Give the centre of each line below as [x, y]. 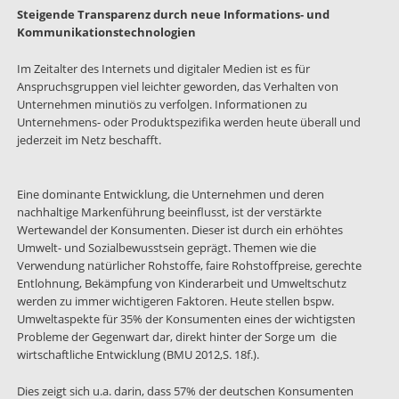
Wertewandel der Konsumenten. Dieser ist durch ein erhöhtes [179, 229]
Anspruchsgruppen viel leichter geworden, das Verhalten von [177, 86]
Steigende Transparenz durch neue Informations [158, 15]
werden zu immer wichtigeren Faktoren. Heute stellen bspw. [175, 301]
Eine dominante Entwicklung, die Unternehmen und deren [170, 194]
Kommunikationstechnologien [106, 33]
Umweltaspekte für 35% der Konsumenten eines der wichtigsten [186, 318]
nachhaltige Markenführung [90, 212]
